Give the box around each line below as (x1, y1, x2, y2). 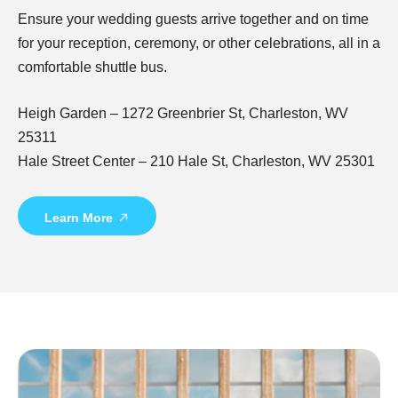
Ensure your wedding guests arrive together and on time (18, 11, 369, 27)
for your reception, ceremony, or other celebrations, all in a (18, 35, 380, 51)
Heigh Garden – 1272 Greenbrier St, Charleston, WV (18, 106, 348, 122)
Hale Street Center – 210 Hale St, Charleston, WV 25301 (18, 154, 375, 170)
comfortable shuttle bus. (18, 59, 167, 75)
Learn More (44, 210, 113, 225)
